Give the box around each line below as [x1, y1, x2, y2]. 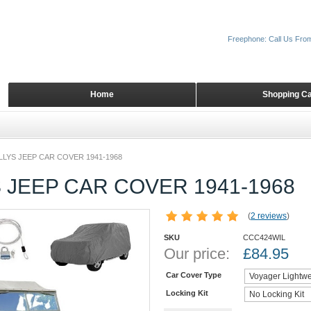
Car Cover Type [166, 270, 221, 279]
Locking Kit [166, 288, 208, 297]
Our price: [164, 245, 230, 262]
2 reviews [251, 211, 287, 221]
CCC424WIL [243, 233, 285, 242]
